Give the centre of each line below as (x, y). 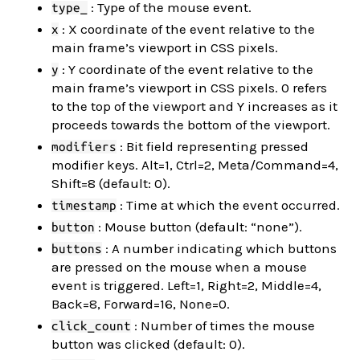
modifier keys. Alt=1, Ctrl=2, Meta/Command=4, (195, 164)
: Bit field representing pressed (213, 146)
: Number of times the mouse (223, 325)
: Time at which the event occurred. (228, 205)
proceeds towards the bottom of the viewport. (191, 124)
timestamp (84, 205)
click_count (91, 325)
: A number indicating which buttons (219, 248)
